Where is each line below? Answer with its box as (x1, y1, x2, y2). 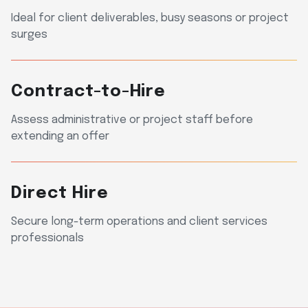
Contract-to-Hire (11, 82, 166, 100)
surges (11, 28, 47, 41)
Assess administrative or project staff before (11, 113, 253, 126)
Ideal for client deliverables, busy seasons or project (11, 12, 289, 24)
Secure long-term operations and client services (11, 215, 267, 228)
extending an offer (11, 130, 109, 142)
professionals (11, 232, 84, 244)
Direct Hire (11, 184, 109, 202)
